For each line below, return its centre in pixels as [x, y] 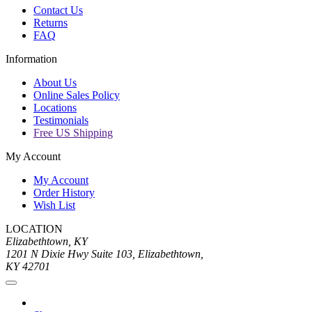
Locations [55, 108]
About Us [55, 83]
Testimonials [61, 120]
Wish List [54, 205]
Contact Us [58, 10]
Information [31, 59]
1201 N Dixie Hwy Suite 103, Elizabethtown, [104, 254]
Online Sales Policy [77, 95]
